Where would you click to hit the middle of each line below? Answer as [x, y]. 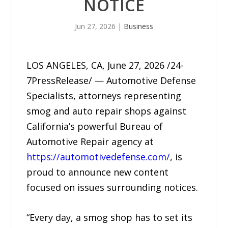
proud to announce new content [98, 172]
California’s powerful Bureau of [95, 126]
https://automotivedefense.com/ [98, 157]
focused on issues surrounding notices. [112, 187]
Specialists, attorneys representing [104, 96]
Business [138, 26]
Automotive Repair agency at [90, 141]
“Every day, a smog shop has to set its [110, 217]
